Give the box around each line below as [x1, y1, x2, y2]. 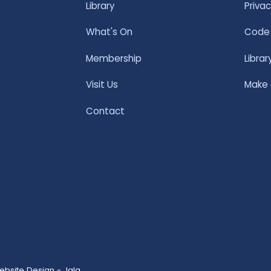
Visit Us [86, 78, 119, 91]
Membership [86, 51, 142, 65]
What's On [86, 25, 133, 39]
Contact [86, 105, 125, 118]
